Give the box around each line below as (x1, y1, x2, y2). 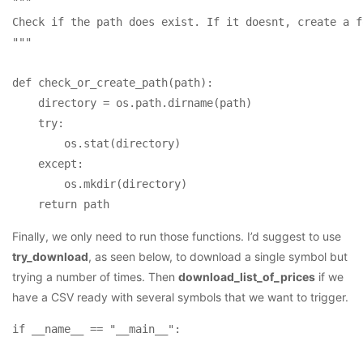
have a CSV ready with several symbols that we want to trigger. (12, 289, 348, 304)
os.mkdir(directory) (12, 177, 187, 190)
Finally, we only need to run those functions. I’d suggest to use (12, 228, 341, 243)
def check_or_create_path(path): (12, 75, 213, 89)
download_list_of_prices (178, 269, 315, 284)
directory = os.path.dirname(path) (12, 96, 252, 109)
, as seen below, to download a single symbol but (88, 249, 348, 263)
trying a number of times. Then (12, 269, 178, 284)
